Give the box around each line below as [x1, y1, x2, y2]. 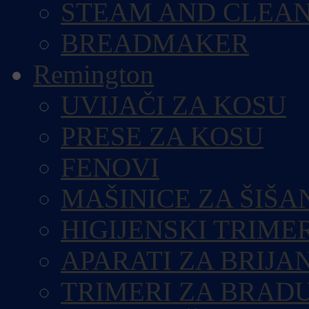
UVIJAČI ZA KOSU [61, 90, 286, 120]
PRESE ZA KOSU [61, 121, 263, 151]
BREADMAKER [61, 28, 249, 58]
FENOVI [61, 152, 159, 182]
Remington [33, 59, 154, 89]
